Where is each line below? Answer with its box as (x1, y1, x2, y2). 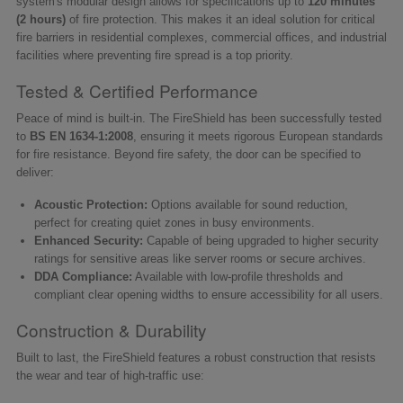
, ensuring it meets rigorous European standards (133, 129, 383, 143)
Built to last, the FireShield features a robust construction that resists (16, 350, 376, 364)
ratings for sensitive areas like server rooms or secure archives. (34, 251, 366, 265)
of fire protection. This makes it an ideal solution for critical (66, 12, 375, 26)
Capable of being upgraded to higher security (143, 233, 379, 247)
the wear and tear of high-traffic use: (16, 368, 204, 382)
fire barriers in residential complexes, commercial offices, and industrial (16, 30, 387, 44)
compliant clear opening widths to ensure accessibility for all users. (34, 287, 383, 301)
